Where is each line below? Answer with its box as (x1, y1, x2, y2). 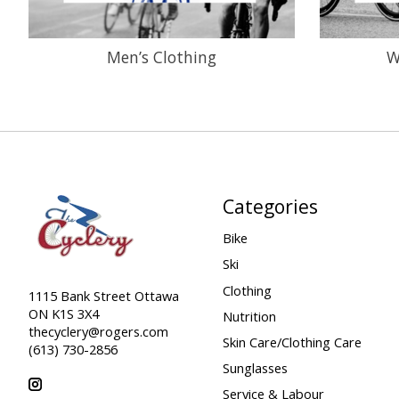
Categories (222, 193, 318, 220)
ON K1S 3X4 (28, 304, 99, 322)
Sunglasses (222, 359, 288, 378)
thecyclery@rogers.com (28, 322, 168, 340)
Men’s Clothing (107, 46, 217, 69)
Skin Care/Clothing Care (222, 332, 362, 351)
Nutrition (222, 306, 276, 325)
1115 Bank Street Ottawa (28, 286, 179, 305)
